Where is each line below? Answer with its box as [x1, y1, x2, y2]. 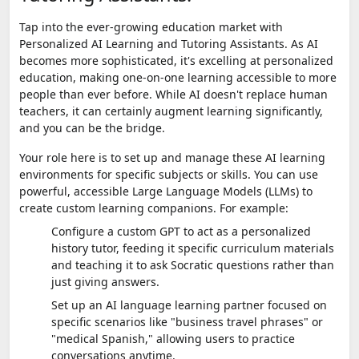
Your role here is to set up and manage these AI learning [19, 149, 325, 165]
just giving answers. [51, 273, 159, 289]
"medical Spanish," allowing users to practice [51, 330, 295, 346]
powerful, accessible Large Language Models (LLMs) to [19, 183, 313, 199]
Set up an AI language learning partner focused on [51, 296, 327, 313]
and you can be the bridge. [19, 119, 165, 135]
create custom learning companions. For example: [19, 200, 288, 216]
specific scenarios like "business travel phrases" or [51, 313, 323, 329]
